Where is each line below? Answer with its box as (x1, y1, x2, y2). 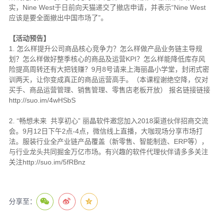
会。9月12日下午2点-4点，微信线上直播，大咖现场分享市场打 (8, 127, 203, 135)
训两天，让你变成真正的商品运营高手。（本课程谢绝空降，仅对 (8, 75, 208, 83)
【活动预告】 (8, 34, 50, 42)
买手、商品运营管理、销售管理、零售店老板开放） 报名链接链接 (8, 85, 210, 94)
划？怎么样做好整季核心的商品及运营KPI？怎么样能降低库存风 (8, 55, 205, 63)
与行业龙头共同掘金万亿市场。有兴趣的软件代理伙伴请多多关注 (8, 147, 208, 156)
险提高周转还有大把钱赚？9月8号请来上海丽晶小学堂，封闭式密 (8, 65, 209, 73)
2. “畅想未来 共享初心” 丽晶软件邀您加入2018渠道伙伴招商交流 (8, 116, 208, 125)
